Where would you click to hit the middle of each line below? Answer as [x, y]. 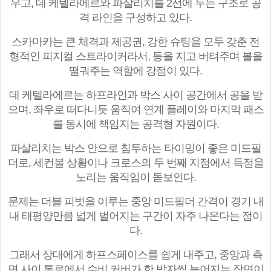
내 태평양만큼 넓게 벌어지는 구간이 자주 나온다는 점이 [135, 216]
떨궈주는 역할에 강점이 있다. [135, 71]
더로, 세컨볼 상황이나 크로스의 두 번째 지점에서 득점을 [135, 163]
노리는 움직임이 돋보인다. [135, 178]
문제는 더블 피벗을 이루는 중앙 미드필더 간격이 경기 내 [135, 202]
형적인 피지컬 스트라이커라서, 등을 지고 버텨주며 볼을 [135, 57]
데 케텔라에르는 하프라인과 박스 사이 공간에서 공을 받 [135, 95]
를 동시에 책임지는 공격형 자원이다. [135, 124]
